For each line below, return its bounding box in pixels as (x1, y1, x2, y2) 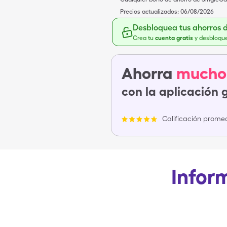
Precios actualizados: (120, 8, 179, 15)
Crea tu (133, 34, 155, 42)
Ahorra (122, 63, 172, 83)
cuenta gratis (155, 34, 195, 42)
